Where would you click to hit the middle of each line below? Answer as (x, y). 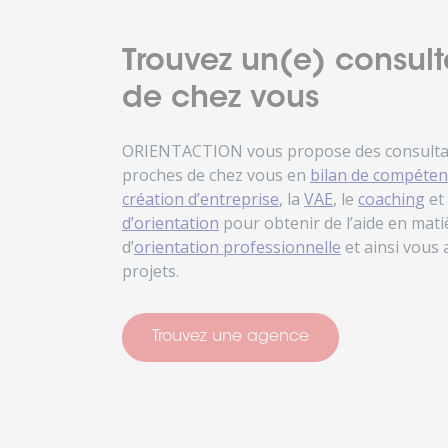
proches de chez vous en (216, 174)
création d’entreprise (200, 198)
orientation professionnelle (237, 246)
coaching (391, 198)
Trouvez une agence (230, 336)
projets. (150, 270)
